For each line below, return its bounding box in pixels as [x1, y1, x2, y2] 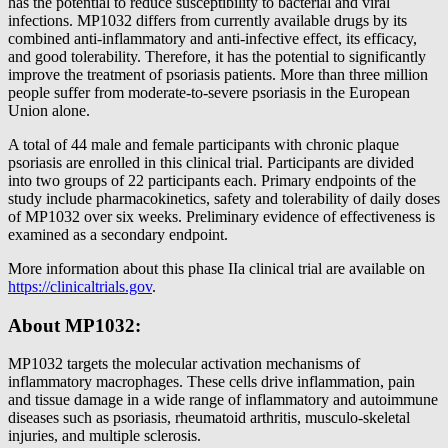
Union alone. [8, 101, 90, 119]
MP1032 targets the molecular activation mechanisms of [8, 355, 360, 373]
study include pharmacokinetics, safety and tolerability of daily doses [8, 189, 440, 207]
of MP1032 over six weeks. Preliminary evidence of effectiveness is [8, 207, 435, 225]
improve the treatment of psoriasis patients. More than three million [8, 65, 428, 83]
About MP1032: [8, 314, 141, 336]
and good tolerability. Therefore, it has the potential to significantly [8, 47, 426, 65]
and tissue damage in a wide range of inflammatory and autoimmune [8, 391, 438, 409]
